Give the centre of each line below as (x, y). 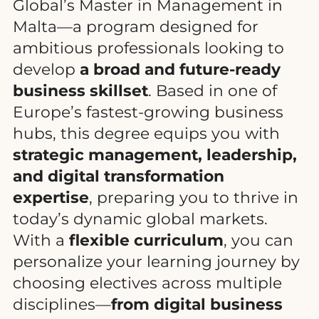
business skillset (80, 90)
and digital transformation (119, 176)
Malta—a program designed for (136, 26)
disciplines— (62, 304)
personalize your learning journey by (156, 261)
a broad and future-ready (180, 69)
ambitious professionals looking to (148, 47)
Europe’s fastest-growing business (148, 111)
